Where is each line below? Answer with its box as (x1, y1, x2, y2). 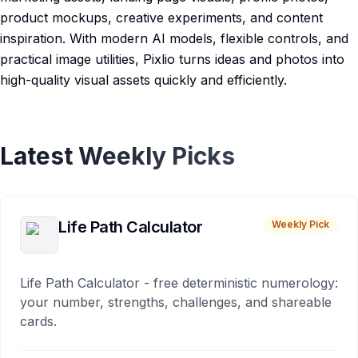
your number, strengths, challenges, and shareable (20, 294, 332, 310)
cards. (20, 313, 57, 329)
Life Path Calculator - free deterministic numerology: (20, 275, 338, 291)
